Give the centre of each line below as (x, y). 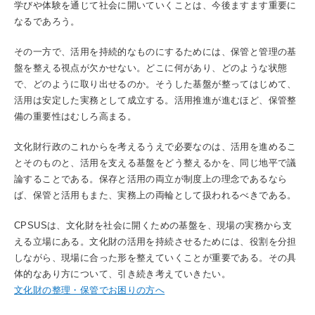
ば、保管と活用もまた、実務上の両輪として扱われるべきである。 (155, 195)
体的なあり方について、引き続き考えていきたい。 (122, 274)
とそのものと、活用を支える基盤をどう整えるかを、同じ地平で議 (155, 163)
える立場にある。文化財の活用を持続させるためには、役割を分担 (155, 242)
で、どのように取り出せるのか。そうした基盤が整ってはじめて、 (155, 84)
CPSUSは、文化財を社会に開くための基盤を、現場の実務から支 (153, 225)
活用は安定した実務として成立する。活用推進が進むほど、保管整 (155, 100)
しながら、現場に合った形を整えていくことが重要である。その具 (155, 258)
